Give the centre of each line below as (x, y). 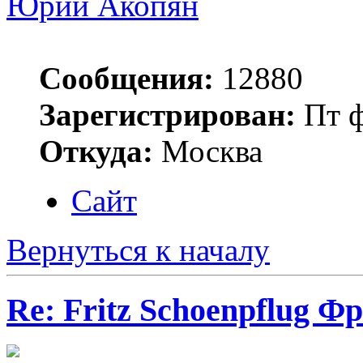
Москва (208, 151)
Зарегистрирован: (167, 114)
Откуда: (96, 151)
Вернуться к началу (138, 250)
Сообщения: (126, 78)
